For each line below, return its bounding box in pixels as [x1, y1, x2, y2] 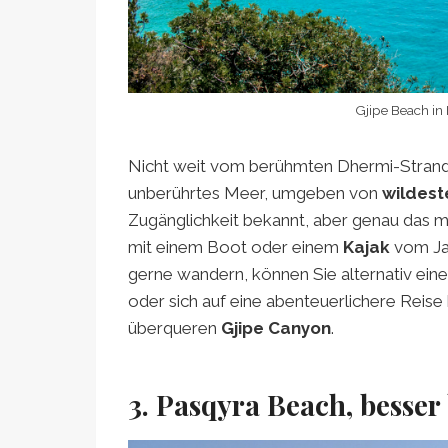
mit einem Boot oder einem [128, 236, 343, 257]
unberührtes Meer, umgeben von [128, 182, 382, 203]
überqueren [128, 317, 221, 338]
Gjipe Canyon [221, 317, 331, 338]
